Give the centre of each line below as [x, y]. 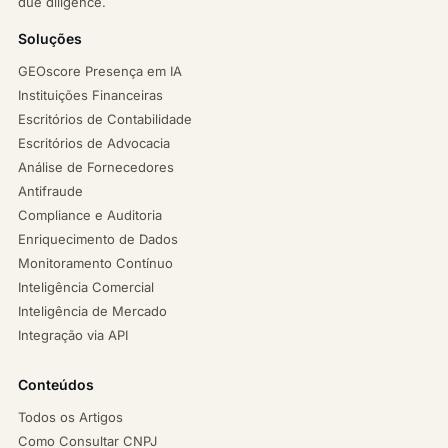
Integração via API [73, 334]
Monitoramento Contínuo [95, 262]
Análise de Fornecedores [96, 166]
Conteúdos [56, 384]
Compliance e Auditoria [90, 214]
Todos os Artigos [70, 416]
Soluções [50, 38]
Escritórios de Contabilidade [105, 118]
